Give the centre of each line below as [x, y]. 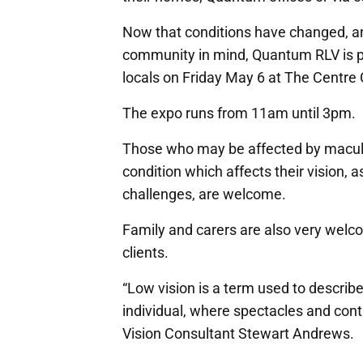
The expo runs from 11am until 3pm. [239, 113]
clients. [145, 252]
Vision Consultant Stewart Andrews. [238, 333]
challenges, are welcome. [204, 194]
